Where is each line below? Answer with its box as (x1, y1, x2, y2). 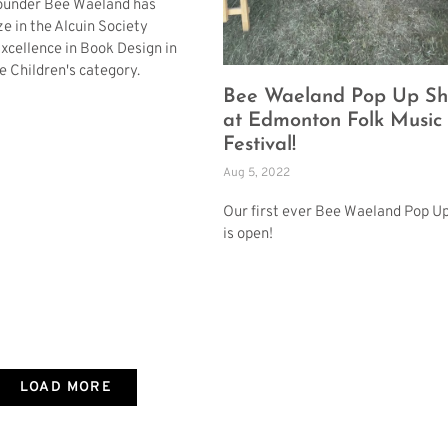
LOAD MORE (19, 378, 113, 396)
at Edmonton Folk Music (223, 110, 442, 131)
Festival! (223, 134, 296, 155)
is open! (223, 224, 273, 244)
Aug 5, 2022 (223, 164, 290, 181)
